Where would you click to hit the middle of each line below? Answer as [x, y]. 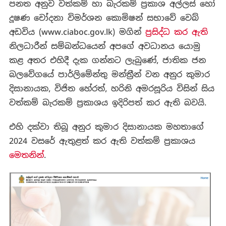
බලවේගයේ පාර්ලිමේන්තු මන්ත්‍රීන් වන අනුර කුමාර [109, 74]
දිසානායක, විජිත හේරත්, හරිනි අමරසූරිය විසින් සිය [111, 88]
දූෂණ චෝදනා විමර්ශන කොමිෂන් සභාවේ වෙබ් [104, 18]
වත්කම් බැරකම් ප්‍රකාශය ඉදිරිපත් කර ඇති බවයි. [107, 102]
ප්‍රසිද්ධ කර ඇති [176, 32]
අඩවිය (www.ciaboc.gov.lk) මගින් [77, 32]
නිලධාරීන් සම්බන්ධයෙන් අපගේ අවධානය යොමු [104, 46]
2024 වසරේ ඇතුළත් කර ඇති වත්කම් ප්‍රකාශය [102, 141]
